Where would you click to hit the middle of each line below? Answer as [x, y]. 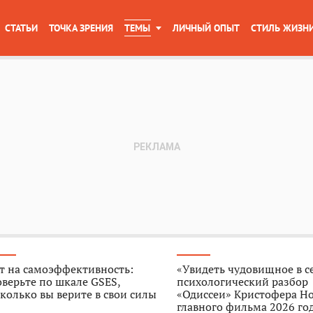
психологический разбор [243, 282]
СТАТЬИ [21, 28]
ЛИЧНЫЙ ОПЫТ [206, 28]
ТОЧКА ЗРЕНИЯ [81, 28]
